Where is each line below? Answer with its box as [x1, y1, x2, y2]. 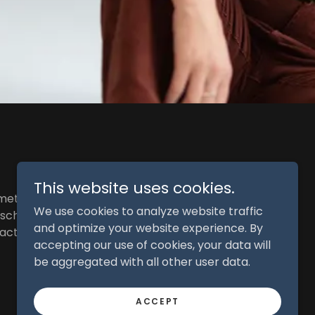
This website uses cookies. [34, 177, 235, 199]
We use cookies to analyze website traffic [34, 203, 263, 219]
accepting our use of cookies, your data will [34, 237, 271, 253]
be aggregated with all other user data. [34, 254, 250, 270]
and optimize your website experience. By [34, 220, 263, 236]
